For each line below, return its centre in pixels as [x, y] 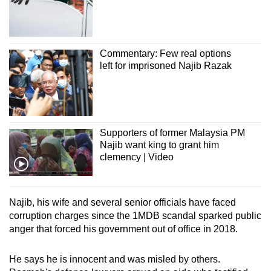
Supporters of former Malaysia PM [172, 133]
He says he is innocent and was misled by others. [115, 259]
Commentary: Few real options [165, 54]
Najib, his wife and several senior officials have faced [122, 202]
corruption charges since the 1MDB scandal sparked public [135, 215]
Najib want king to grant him [159, 145]
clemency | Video [136, 157]
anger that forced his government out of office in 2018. [123, 229]
